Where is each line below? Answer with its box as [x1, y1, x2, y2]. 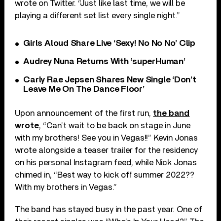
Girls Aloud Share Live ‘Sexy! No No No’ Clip [23, 38, 195, 48]
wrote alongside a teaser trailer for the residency [15, 146, 198, 154]
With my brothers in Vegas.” [15, 183, 117, 191]
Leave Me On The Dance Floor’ [23, 84, 145, 94]
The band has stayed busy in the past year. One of [15, 205, 203, 214]
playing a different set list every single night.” [15, 11, 181, 20]
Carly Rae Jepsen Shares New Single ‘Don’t [23, 75, 196, 84]
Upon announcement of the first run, [15, 109, 153, 117]
